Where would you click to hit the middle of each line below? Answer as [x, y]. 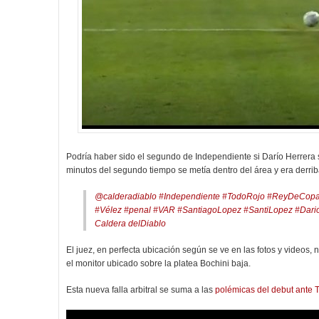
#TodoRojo [244, 197]
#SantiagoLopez [209, 210]
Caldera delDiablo [130, 224]
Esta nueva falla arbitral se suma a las [141, 290]
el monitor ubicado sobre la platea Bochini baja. [159, 263]
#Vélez [108, 210]
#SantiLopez [268, 210]
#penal [137, 210]
